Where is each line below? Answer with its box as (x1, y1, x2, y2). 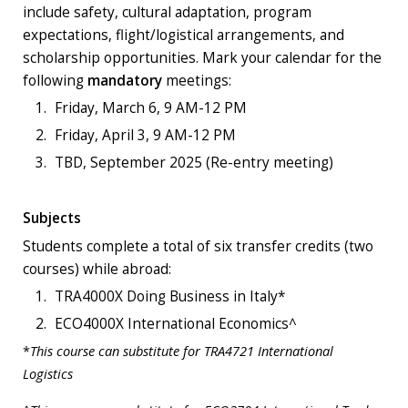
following (23, 71, 84, 91)
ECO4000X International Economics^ (55, 314, 297, 334)
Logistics (23, 364, 73, 383)
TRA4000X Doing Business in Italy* (55, 287, 285, 307)
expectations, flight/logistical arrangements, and (23, 25, 344, 46)
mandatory (87, 71, 162, 91)
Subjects (23, 209, 81, 229)
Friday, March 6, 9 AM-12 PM (55, 98, 247, 118)
